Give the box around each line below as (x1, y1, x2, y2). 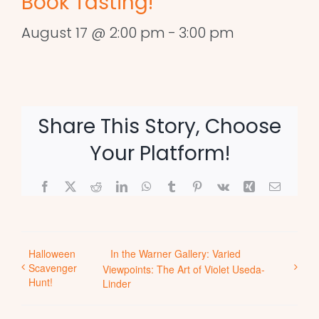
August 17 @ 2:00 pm (21, 22, 165, 43)
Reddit (100, 179, 131, 192)
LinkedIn (126, 179, 168, 192)
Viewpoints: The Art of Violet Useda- (102, 262, 265, 277)
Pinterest (202, 179, 241, 192)
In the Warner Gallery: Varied (110, 246, 241, 261)
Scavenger (28, 260, 77, 275)
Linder (102, 276, 131, 291)
